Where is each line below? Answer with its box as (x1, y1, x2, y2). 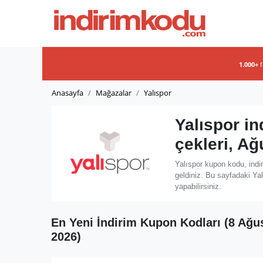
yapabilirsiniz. (174, 181, 221, 191)
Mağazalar (96, 87, 131, 98)
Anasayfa (52, 87, 83, 98)
